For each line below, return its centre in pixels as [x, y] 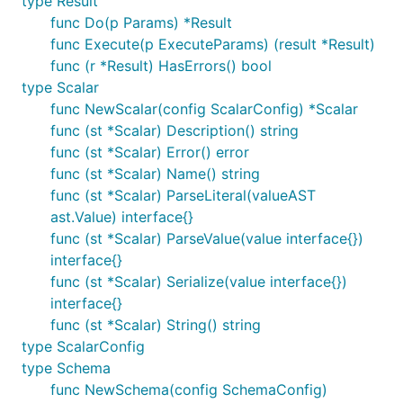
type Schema [66, 368]
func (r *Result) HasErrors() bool [161, 66]
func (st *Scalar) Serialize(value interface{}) [199, 282]
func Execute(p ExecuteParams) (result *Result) [213, 44]
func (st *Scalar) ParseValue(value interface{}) [207, 238]
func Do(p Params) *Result [141, 22]
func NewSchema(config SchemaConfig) [189, 390]
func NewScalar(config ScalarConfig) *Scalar [204, 109]
